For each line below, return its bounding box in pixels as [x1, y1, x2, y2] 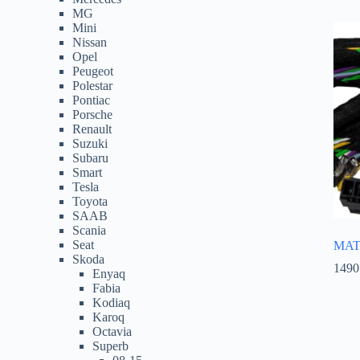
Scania [72, 223, 106, 237]
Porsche [72, 107, 112, 121]
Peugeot [72, 63, 113, 78]
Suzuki [72, 136, 108, 150]
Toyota [72, 194, 108, 208]
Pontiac [72, 92, 110, 107]
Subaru [72, 150, 108, 165]
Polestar [72, 78, 112, 92]
